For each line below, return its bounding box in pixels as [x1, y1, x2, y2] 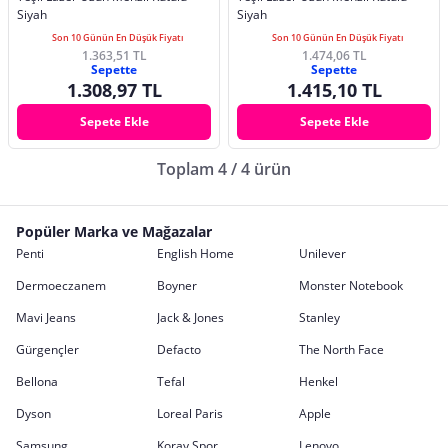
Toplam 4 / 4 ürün [157, 157, 291, 180]
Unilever [298, 244, 346, 262]
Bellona [16, 372, 58, 390]
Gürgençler [16, 340, 79, 358]
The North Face [298, 340, 384, 358]
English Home [157, 244, 235, 262]
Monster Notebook [298, 276, 403, 294]
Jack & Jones [157, 308, 225, 326]
